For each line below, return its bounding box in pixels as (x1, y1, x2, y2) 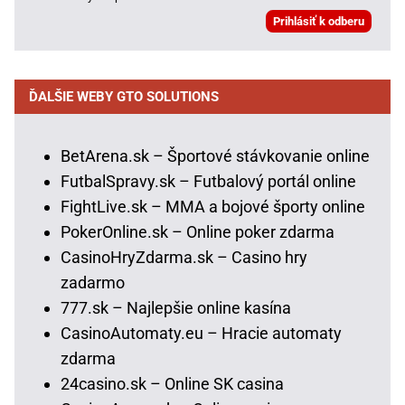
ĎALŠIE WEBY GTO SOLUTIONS (29, 88, 219, 105)
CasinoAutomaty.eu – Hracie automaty (61, 323, 342, 343)
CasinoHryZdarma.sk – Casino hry (61, 247, 307, 267)
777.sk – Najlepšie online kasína (61, 297, 291, 317)
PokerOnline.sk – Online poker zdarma (61, 221, 334, 241)
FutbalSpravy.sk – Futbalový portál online (61, 171, 356, 191)
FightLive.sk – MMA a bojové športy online (61, 196, 365, 216)
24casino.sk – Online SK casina (61, 373, 284, 393)
